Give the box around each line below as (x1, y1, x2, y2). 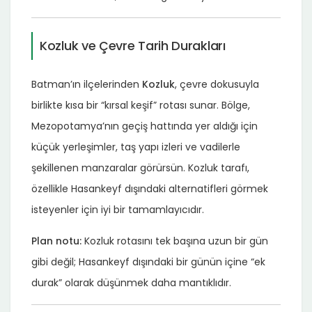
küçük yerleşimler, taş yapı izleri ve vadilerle (31, 139, 240, 154)
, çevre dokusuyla (175, 77, 259, 91)
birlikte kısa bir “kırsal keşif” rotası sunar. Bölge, (31, 97, 250, 112)
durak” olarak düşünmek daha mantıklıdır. (31, 275, 231, 290)
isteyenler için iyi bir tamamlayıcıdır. (31, 202, 204, 217)
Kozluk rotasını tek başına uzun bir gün (81, 233, 268, 248)
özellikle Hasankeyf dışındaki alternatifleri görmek (31, 181, 268, 196)
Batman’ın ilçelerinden (31, 77, 142, 91)
